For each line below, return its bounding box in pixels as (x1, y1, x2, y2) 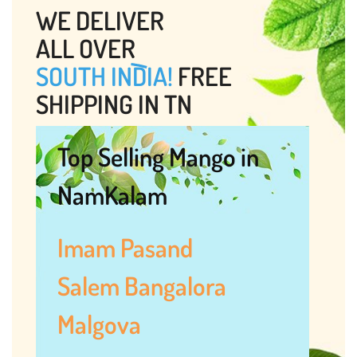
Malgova (57, 308, 141, 341)
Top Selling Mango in (57, 139, 259, 173)
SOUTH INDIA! (36, 59, 173, 92)
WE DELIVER (36, 3, 164, 37)
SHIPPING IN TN (36, 87, 192, 120)
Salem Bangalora (57, 269, 226, 303)
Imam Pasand (57, 231, 198, 265)
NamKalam (57, 178, 167, 211)
